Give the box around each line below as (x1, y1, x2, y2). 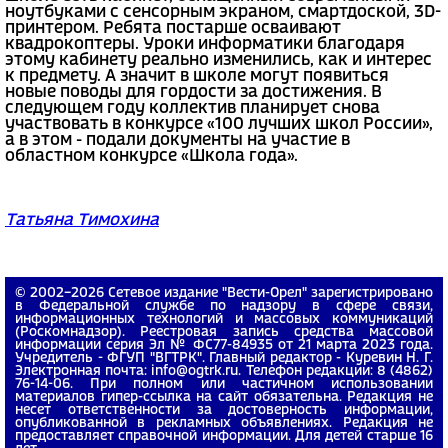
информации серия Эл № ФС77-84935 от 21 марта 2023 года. (15, 339, 433, 351)
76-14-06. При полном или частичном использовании (15, 378, 433, 390)
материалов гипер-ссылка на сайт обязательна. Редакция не (15, 391, 433, 403)
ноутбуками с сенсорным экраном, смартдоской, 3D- (5, 4, 441, 20)
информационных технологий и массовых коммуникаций (15, 313, 433, 325)
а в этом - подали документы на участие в (5, 132, 350, 148)
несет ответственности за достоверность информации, (15, 404, 433, 416)
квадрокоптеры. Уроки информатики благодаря (5, 36, 405, 52)
